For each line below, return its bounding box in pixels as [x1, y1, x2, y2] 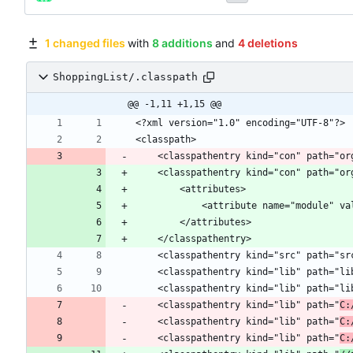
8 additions [151, 35, 213, 50]
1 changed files [44, 35, 125, 50]
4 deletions [237, 35, 298, 50]
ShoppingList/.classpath [53, 71, 198, 84]
